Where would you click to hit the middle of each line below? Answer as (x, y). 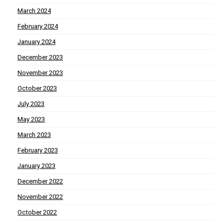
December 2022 (40, 181)
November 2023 (40, 73)
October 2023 (37, 88)
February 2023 (38, 150)
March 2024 (34, 11)
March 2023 (34, 135)
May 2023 (31, 119)
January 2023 (36, 166)
